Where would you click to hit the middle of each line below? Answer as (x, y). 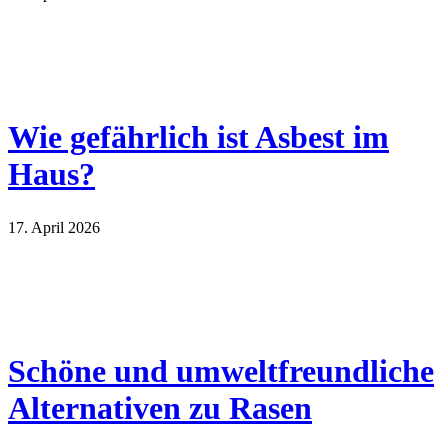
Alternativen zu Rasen (160, 407)
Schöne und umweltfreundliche (221, 370)
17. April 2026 (54, 228)
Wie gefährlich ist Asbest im (198, 136)
